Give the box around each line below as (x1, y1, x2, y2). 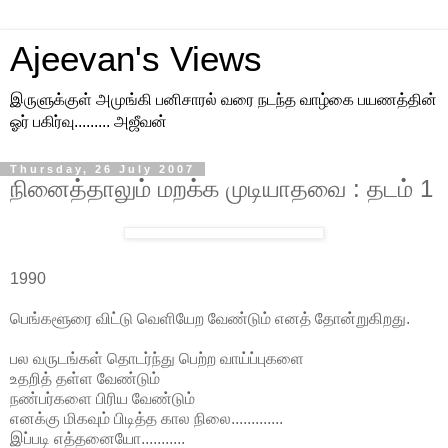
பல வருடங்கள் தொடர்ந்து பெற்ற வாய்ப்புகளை (10, 349, 304, 367)
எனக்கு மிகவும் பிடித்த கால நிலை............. (10, 409, 283, 427)
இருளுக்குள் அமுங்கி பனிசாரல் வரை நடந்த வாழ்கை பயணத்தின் (10, 91, 437, 108)
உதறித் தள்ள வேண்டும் (10, 369, 160, 387)
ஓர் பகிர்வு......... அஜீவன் (10, 113, 167, 130)
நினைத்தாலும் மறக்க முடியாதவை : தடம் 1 (10, 175, 433, 202)
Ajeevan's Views (10, 40, 262, 78)
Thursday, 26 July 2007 (10, 163, 195, 175)
